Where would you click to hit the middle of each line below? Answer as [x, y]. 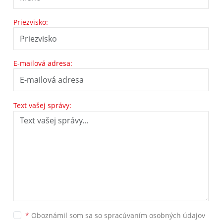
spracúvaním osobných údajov [155, 215]
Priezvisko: [31, 22]
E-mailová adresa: [43, 63]
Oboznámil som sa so [67, 215]
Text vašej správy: [42, 105]
